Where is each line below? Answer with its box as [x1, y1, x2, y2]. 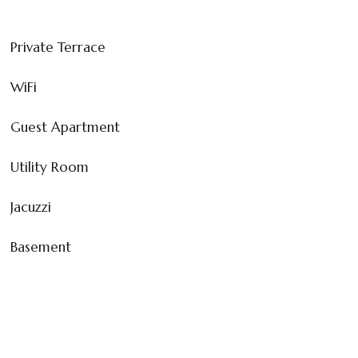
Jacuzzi [10, 197, 51, 216]
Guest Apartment [10, 117, 120, 136]
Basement [10, 237, 71, 256]
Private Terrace [10, 38, 105, 56]
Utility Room [10, 157, 89, 176]
